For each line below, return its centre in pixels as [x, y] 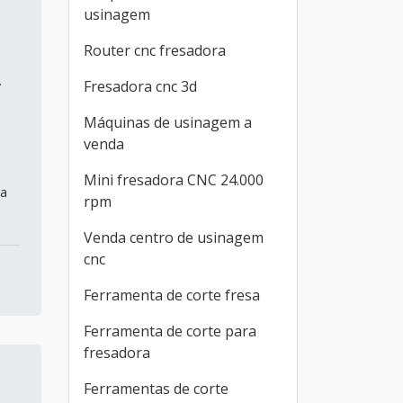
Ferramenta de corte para [170, 331]
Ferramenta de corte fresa [172, 295]
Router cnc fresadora [155, 50]
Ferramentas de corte [156, 389]
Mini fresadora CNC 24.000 [174, 180]
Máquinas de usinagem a [168, 122]
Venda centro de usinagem [174, 237]
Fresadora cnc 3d [140, 86]
